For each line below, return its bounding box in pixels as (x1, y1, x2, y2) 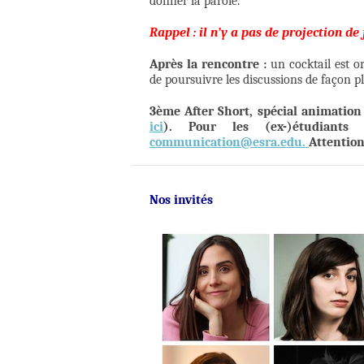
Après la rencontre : (149, 57, 271, 72)
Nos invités (149, 193, 213, 208)
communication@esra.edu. (149, 135, 309, 150)
